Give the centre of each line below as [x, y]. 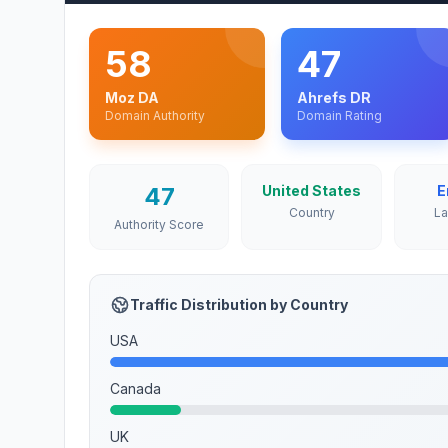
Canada [135, 388]
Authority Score [159, 224]
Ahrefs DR [333, 97]
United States [312, 190]
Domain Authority [155, 115]
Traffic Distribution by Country [239, 304]
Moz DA [132, 97]
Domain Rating [339, 115]
